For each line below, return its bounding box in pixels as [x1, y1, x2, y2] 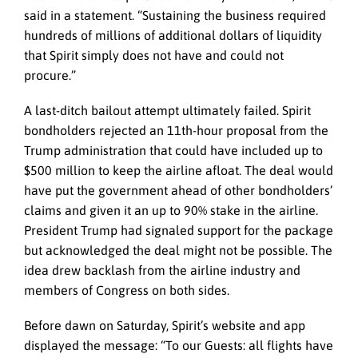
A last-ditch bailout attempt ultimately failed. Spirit [24, 103, 311, 118]
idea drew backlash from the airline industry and [24, 263, 300, 278]
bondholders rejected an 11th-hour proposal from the [24, 123, 328, 138]
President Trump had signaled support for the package [24, 223, 333, 238]
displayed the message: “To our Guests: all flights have [24, 338, 333, 353]
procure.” [24, 68, 76, 83]
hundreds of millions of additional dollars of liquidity [24, 28, 322, 43]
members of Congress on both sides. [24, 283, 229, 298]
